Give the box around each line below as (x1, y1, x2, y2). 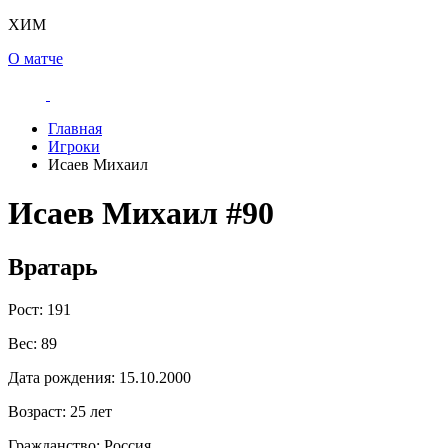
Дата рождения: (8, 368, 115, 386)
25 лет (66, 402, 112, 420)
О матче (8, 50, 63, 67)
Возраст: (8, 402, 66, 420)
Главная (48, 120, 102, 137)
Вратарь (8, 253, 98, 280)
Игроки (48, 138, 100, 155)
